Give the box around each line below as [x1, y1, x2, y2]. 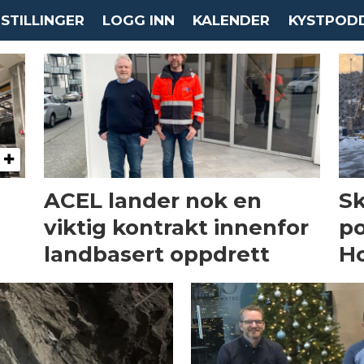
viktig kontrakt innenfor [43, 214, 309, 240]
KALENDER [193, 12, 271, 28]
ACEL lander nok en [43, 187, 262, 214]
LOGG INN [102, 12, 175, 28]
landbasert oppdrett [43, 240, 270, 267]
